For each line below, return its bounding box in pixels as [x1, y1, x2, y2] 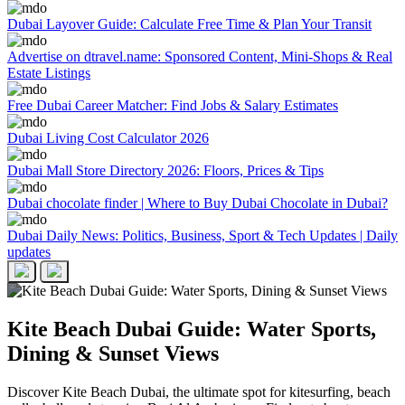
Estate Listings [7, 65, 90, 81]
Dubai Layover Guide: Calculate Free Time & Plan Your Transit [7, 16, 372, 33]
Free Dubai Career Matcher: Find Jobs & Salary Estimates [7, 98, 338, 114]
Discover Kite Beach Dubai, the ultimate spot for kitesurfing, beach [7, 384, 391, 400]
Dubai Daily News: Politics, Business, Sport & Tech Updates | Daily [7, 228, 398, 244]
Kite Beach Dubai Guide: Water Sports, [7, 317, 376, 342]
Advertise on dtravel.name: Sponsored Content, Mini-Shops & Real [7, 49, 392, 65]
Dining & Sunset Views [7, 342, 219, 366]
